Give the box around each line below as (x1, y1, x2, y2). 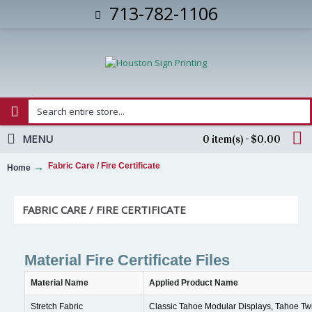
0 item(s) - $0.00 (203, 133, 281, 146)
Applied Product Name (149, 278, 238, 288)
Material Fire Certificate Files (24, 251, 230, 269)
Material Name (31, 278, 88, 288)
